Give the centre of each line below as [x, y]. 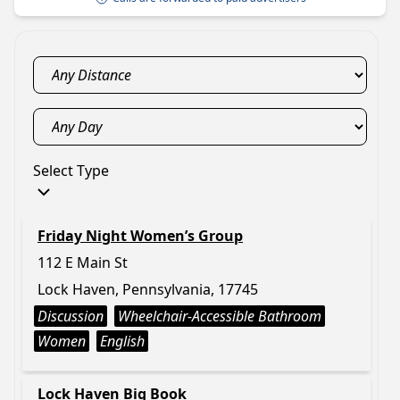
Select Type [71, 171]
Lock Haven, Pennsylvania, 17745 [148, 289]
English [122, 341]
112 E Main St [83, 262]
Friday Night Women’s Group [140, 236]
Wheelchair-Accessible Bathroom [220, 316]
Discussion [71, 316]
